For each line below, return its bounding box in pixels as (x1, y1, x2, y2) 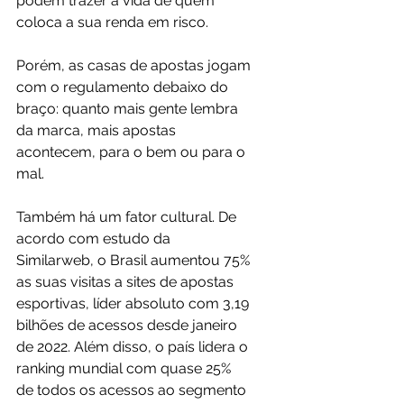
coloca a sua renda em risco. (16, 13, 208, 31)
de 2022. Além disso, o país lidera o (16, 337, 252, 355)
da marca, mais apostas (16, 121, 179, 139)
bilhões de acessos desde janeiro (16, 316, 241, 334)
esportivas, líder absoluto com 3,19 (16, 294, 252, 312)
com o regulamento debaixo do (16, 78, 232, 96)
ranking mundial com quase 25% (16, 359, 234, 377)
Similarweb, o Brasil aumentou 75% (16, 251, 253, 269)
